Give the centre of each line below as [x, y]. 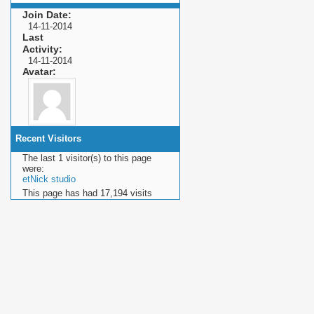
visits [140, 193]
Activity [41, 49]
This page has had [61, 193]
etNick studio [49, 179]
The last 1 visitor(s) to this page [87, 158]
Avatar [37, 72]
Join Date [45, 15]
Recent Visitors [48, 139]
